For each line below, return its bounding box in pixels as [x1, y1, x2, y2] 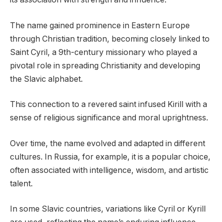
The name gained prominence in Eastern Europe [10, 20, 190, 30]
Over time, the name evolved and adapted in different [10, 138, 205, 148]
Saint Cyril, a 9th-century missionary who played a [10, 47, 197, 57]
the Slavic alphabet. [10, 74, 83, 84]
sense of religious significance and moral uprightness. [10, 113, 208, 123]
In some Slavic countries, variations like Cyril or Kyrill [10, 204, 206, 214]
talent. [10, 178, 33, 188]
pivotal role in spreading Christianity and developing [10, 60, 200, 70]
